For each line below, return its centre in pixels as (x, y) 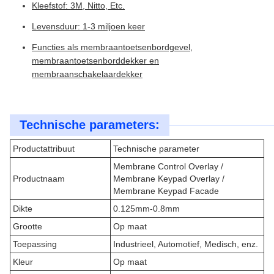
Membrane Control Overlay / (168, 166)
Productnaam (39, 179)
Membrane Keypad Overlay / (169, 179)
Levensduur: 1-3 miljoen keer (88, 26)
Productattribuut (44, 149)
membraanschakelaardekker (87, 74)
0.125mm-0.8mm (146, 209)
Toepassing (35, 244)
